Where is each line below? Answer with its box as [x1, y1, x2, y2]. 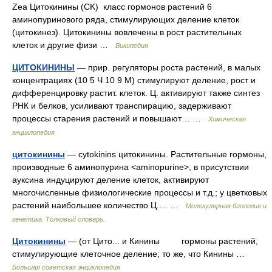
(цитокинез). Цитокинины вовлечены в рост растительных [12, 27, 242, 37]
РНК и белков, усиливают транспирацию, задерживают [12, 101, 231, 110]
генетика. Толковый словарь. [12, 216, 105, 223]
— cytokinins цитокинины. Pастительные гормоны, [65, 149, 267, 159]
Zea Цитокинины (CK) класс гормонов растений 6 [12, 2, 212, 12]
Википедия [115, 42, 148, 49]
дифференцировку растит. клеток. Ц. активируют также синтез [12, 88, 260, 98]
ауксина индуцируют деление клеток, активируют [12, 175, 209, 185]
